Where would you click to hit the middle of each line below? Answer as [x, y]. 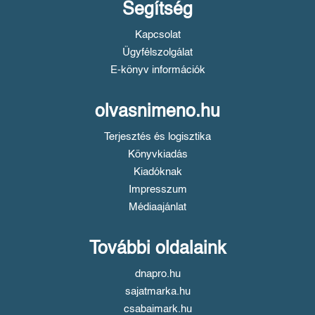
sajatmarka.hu [157, 291]
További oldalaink [157, 249]
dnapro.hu [157, 274]
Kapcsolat [157, 34]
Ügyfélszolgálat [157, 52]
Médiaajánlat [157, 207]
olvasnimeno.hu [157, 112]
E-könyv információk [157, 70]
